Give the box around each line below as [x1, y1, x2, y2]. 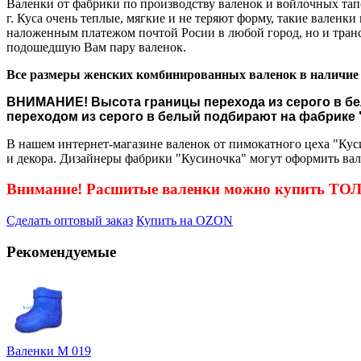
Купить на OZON [136, 214, 233, 228]
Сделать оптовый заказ [6, 214, 133, 228]
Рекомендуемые [6, 243, 116, 260]
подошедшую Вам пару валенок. [6, 39, 186, 54]
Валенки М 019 [6, 343, 91, 358]
